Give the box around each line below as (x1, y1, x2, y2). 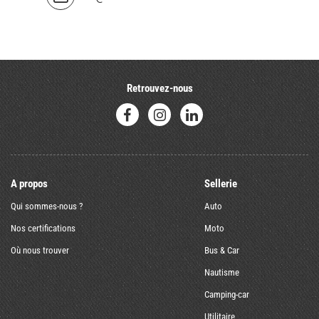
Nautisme (204, 267, 239, 278)
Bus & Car (204, 245, 239, 256)
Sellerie (204, 177, 237, 191)
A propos (11, 177, 48, 191)
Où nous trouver (11, 245, 69, 256)
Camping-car (204, 289, 249, 300)
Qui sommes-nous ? (11, 201, 83, 212)
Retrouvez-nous (126, 82, 193, 95)
